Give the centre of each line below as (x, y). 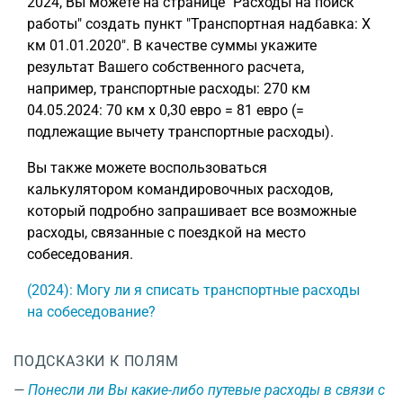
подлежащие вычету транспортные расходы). (180, 132)
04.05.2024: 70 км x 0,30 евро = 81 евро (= (166, 110)
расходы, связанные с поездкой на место (166, 233)
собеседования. (80, 254)
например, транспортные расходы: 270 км (169, 89)
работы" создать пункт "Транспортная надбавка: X (199, 24)
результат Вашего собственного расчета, (166, 67)
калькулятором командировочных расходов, (180, 189)
